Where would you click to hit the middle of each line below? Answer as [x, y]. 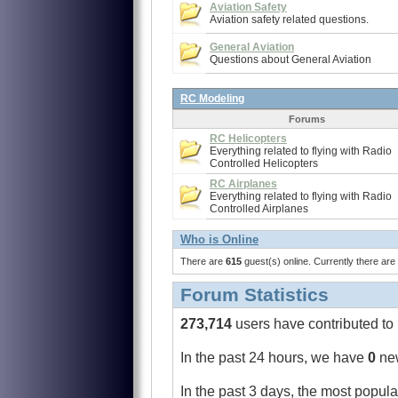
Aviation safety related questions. [289, 20]
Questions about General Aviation [291, 60]
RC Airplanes [243, 184]
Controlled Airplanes [259, 209]
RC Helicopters [248, 139]
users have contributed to [314, 323]
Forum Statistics [255, 295]
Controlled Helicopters [264, 163]
